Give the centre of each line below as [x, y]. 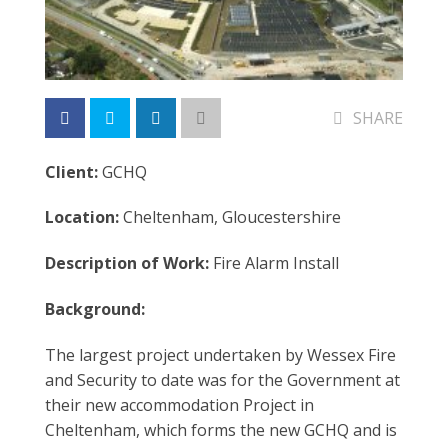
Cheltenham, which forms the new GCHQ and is [220, 429]
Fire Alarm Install [273, 263]
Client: [73, 171]
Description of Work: [126, 263]
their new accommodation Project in [179, 404]
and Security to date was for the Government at [222, 379]
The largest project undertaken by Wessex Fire [220, 354]
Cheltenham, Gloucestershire [231, 217]
